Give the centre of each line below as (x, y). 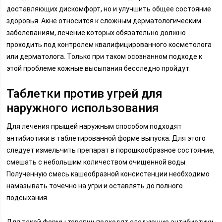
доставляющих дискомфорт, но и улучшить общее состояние (109, 9)
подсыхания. (28, 198)
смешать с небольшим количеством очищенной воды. (97, 162)
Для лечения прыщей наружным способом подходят (94, 126)
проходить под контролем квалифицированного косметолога (109, 45)
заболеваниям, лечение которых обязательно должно (96, 33)
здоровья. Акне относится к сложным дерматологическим (104, 21)
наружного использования (83, 108)
